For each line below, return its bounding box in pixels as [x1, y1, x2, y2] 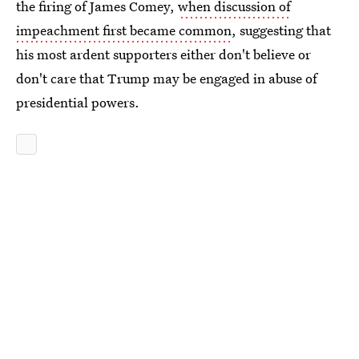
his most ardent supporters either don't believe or [16, 45, 311, 63]
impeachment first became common [16, 21, 232, 39]
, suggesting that [232, 21, 331, 39]
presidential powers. [16, 93, 139, 111]
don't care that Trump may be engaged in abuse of [16, 69, 317, 87]
